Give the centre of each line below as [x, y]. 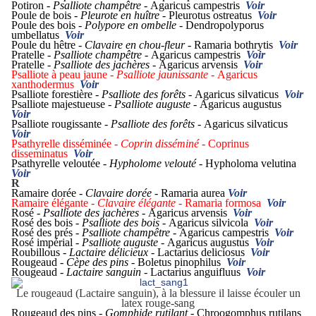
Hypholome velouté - [157, 164]
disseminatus [42, 154]
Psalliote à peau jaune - [64, 75]
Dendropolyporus [225, 25]
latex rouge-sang [158, 303]
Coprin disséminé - [164, 144]
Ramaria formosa [226, 203]
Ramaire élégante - [54, 203]
